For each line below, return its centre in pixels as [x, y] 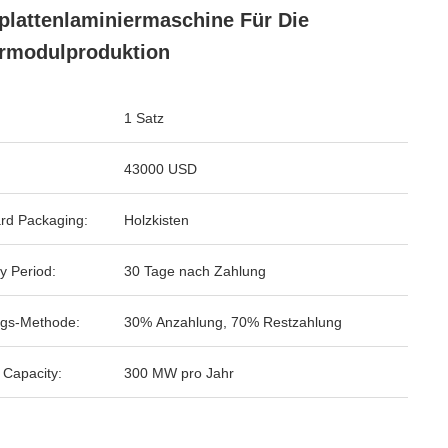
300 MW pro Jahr [179, 373]
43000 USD [160, 169]
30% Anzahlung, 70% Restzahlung [233, 322]
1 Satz [144, 118]
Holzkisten [156, 220]
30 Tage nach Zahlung [195, 271]
